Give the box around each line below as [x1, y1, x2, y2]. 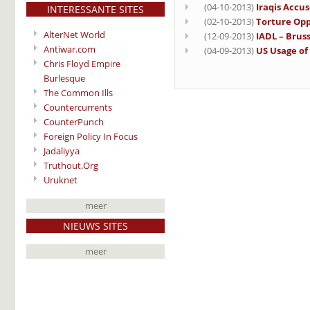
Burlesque [44, 71, 85, 84]
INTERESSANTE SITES [47, 2, 144, 16]
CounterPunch [44, 115, 104, 128]
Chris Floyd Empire [44, 57, 120, 70]
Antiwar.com [44, 42, 95, 55]
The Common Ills [44, 86, 113, 99]
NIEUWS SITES [63, 219, 128, 232]
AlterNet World [44, 28, 105, 41]
